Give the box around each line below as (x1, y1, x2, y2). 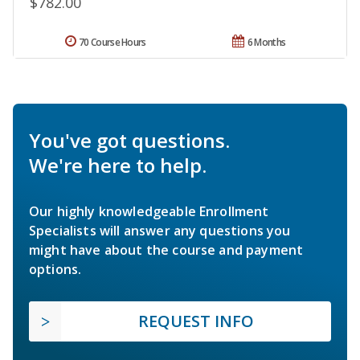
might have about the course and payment (29, 240, 304, 259)
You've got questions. (29, 126, 230, 153)
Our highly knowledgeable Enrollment (29, 202, 269, 220)
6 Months (247, 35, 286, 49)
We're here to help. (29, 151, 207, 178)
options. (29, 260, 82, 278)
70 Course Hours (79, 35, 146, 49)
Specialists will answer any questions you (29, 221, 291, 239)
